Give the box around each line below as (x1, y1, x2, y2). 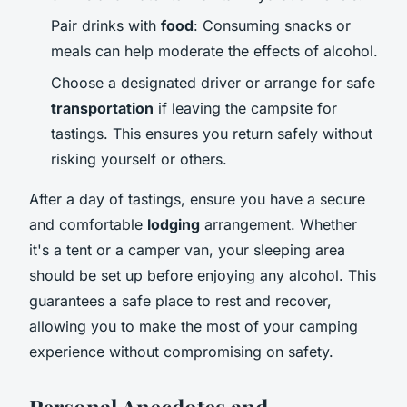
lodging (147, 214, 200, 233)
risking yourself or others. (51, 149, 227, 168)
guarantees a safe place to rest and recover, (29, 291, 332, 310)
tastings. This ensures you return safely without (51, 124, 372, 143)
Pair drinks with (51, 16, 161, 35)
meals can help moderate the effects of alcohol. (51, 42, 378, 61)
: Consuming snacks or (194, 16, 351, 35)
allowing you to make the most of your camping (29, 316, 358, 335)
